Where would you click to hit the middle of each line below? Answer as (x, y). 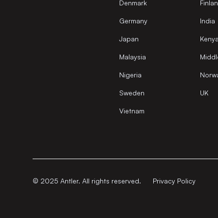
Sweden (132, 93)
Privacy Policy (174, 181)
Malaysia (132, 57)
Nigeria (130, 75)
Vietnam (132, 111)
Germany (133, 21)
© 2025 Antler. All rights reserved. (87, 181)
